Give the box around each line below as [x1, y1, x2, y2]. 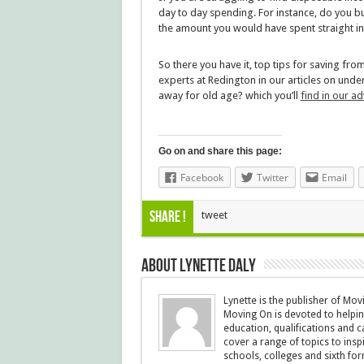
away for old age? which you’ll [158, 89, 301, 102]
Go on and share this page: [158, 145, 282, 157]
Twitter [256, 171, 288, 184]
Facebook [180, 171, 223, 184]
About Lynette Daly [141, 255, 256, 277]
